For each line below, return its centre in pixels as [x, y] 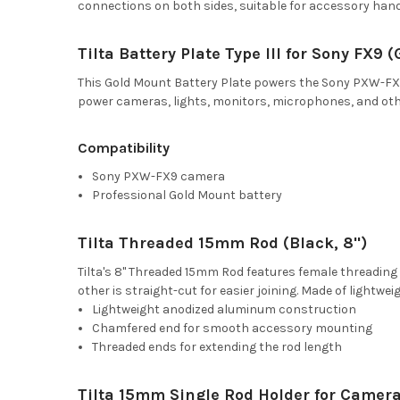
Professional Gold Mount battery [187, 195]
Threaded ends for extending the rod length [217, 346]
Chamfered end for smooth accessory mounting [233, 328]
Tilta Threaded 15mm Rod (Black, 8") [222, 242]
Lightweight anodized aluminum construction [225, 309]
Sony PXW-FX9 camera [159, 176]
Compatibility [123, 147]
